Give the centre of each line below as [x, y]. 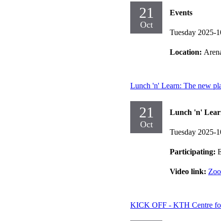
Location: [187, 52]
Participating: [194, 151]
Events [181, 12]
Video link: [189, 171]
